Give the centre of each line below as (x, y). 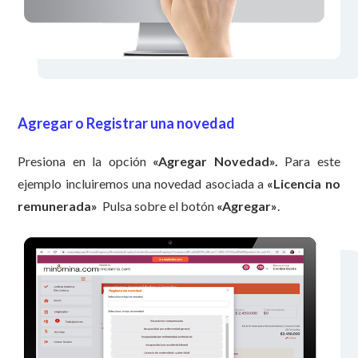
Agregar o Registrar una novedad (127, 123)
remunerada (55, 206)
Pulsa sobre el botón (157, 206)
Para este (312, 161)
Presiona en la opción (86, 161)
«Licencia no (304, 184)
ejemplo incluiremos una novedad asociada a (143, 184)
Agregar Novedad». (222, 161)
